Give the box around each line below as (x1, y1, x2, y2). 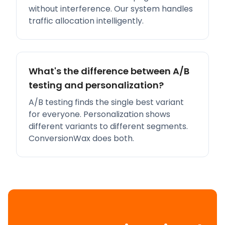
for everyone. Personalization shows (29, 108, 170, 120)
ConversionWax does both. (29, 133, 134, 144)
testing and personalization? (29, 79, 164, 91)
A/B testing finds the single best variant (29, 96, 184, 108)
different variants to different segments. (29, 121, 188, 132)
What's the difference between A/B (29, 65, 189, 77)
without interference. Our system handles (29, 3, 193, 15)
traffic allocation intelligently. (29, 15, 144, 27)
